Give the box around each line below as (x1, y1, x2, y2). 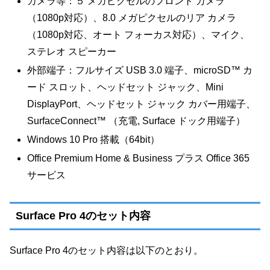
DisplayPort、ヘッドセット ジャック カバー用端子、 (27, 98, 256, 109)
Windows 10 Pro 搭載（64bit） (27, 134, 160, 145)
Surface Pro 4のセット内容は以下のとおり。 (10, 245, 203, 256)
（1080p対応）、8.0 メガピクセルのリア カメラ (27, 12, 237, 23)
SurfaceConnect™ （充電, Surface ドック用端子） (27, 115, 246, 126)
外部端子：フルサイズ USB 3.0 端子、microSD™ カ (27, 64, 253, 75)
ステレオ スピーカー (27, 46, 117, 57)
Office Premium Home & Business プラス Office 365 (27, 153, 250, 164)
